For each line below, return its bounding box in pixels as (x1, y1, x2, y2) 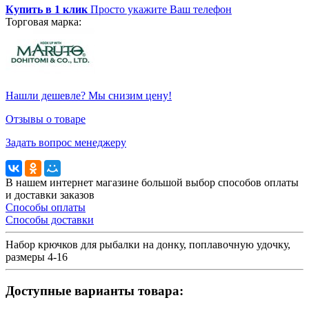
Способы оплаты (6, 201, 86, 213)
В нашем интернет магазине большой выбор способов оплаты (6, 176, 299, 188)
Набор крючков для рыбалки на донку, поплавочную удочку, (6, 238, 290, 250)
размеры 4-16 (6, 250, 68, 263)
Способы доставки (6, 213, 94, 226)
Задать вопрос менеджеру (6, 136, 126, 148)
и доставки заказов (6, 188, 94, 201)
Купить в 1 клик (6, 3, 90, 15)
